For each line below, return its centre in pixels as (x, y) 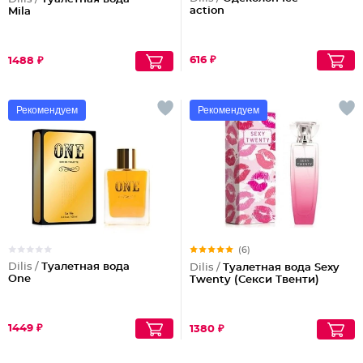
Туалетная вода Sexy (281, 268)
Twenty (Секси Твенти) (254, 280)
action (207, 11)
